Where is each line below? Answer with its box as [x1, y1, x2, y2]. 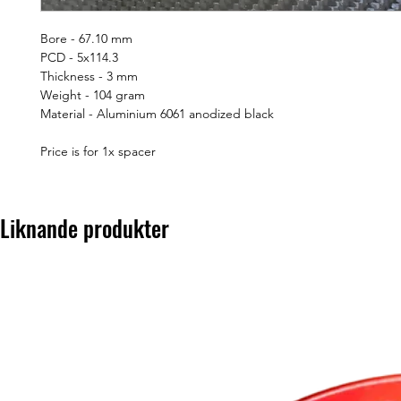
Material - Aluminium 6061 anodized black [40, 106, 274, 122]
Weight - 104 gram [40, 87, 145, 103]
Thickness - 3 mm [40, 68, 138, 84]
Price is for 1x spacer [40, 143, 156, 159]
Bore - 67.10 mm [40, 30, 132, 47]
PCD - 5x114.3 [40, 49, 118, 65]
